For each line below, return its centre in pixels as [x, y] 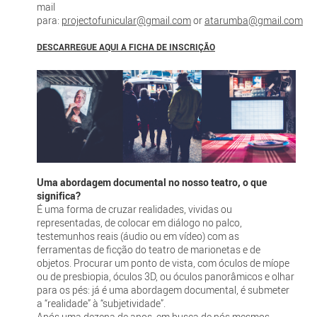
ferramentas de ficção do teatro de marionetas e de [148, 249]
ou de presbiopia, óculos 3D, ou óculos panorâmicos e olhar [165, 276]
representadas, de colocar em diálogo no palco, [139, 222]
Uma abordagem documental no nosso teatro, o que [151, 182]
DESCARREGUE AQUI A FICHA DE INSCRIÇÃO [126, 47]
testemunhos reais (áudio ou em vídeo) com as [138, 236]
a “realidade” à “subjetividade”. [101, 303]
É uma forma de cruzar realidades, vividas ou [134, 209]
